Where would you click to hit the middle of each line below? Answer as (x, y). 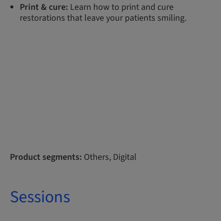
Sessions (40, 197)
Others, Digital (109, 157)
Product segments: (46, 157)
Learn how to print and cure (121, 7)
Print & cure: (44, 7)
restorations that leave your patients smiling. (103, 18)
